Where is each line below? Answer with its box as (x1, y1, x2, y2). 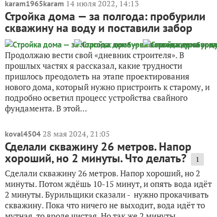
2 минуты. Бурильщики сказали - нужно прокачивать (5, 189, 209, 200)
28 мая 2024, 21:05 (43, 128, 110, 139)
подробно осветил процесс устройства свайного (5, 92, 187, 103)
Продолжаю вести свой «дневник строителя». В (5, 49, 184, 61)
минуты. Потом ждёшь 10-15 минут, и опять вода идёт (5, 178, 212, 189)
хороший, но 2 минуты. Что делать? (5, 151, 186, 166)
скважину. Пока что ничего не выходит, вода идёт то (5, 200, 205, 211)
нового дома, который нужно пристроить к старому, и (5, 81, 210, 93)
